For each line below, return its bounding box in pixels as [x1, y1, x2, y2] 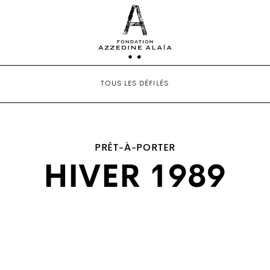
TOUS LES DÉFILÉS [101, 80, 169, 87]
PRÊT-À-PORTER [94, 143, 176, 153]
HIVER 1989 [43, 163, 227, 195]
